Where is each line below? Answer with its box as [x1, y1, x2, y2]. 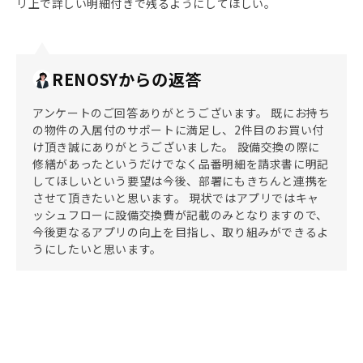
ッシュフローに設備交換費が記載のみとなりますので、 [32, 207, 328, 223]
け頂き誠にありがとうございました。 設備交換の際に [32, 139, 321, 155]
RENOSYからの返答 [52, 67, 203, 91]
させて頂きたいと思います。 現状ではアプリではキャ [32, 190, 319, 206]
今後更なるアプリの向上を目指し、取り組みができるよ [32, 224, 329, 240]
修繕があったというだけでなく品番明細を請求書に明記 [32, 156, 330, 172]
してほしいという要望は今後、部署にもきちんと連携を [32, 173, 330, 189]
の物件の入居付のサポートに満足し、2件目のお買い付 [32, 122, 325, 138]
